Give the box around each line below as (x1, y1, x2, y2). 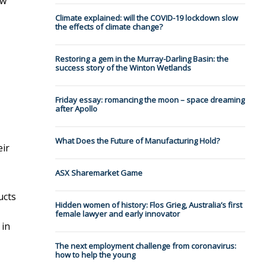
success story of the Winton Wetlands (55, 62, 191, 74)
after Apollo (55, 103, 97, 115)
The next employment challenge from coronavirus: (55, 240, 236, 252)
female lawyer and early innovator (55, 208, 180, 220)
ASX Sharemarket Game (55, 167, 142, 179)
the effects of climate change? (55, 21, 163, 33)
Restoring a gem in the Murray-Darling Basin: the (55, 53, 229, 65)
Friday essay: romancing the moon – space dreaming (55, 94, 245, 106)
